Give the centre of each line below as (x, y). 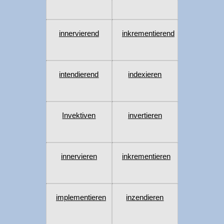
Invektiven (79, 115)
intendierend (79, 74)
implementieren (81, 197)
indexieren (145, 74)
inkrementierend (148, 33)
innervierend (79, 33)
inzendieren (145, 197)
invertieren (145, 115)
